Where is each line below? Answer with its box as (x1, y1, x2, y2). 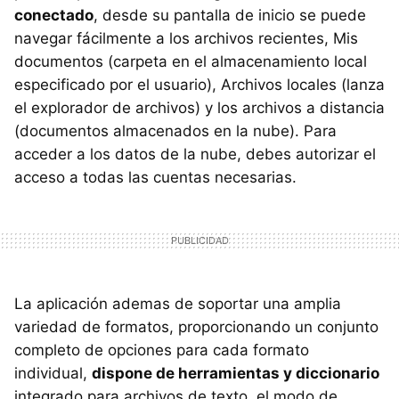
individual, (14, 363, 92, 382)
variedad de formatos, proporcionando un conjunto (14, 317, 379, 336)
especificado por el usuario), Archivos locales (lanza (14, 75, 385, 94)
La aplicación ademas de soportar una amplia (14, 294, 341, 313)
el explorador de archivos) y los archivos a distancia (14, 98, 385, 117)
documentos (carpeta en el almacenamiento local (14, 52, 367, 70)
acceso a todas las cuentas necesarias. (14, 167, 297, 186)
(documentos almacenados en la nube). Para (14, 121, 337, 140)
